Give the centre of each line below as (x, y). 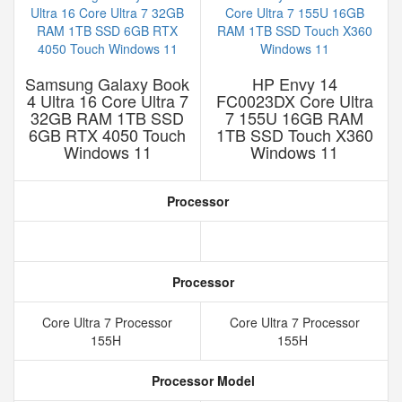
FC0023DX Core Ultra (294, 100)
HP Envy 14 (294, 83)
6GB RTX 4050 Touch (107, 135)
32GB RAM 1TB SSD (107, 118)
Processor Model (201, 380)
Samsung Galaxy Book (107, 83)
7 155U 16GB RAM (294, 118)
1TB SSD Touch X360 (294, 135)
